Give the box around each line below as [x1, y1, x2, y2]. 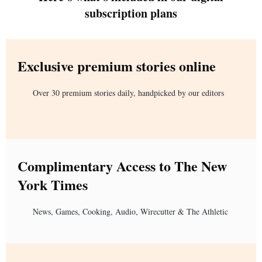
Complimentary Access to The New [18, 156, 227, 177]
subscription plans [85, 5, 177, 22]
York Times [18, 174, 88, 195]
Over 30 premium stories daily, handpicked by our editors [33, 87, 224, 99]
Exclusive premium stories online [18, 56, 216, 77]
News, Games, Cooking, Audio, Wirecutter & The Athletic [33, 206, 228, 218]
